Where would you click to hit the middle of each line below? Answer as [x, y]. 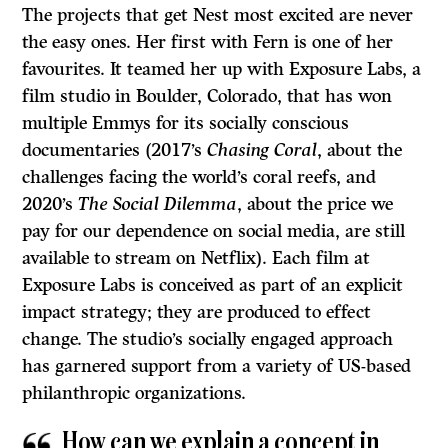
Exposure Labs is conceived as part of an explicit [213, 284]
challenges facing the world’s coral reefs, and [199, 176]
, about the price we [315, 203]
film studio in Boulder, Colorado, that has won [207, 95]
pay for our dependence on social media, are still [214, 230]
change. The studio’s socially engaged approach [208, 338]
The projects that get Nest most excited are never [218, 14]
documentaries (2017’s [115, 149]
